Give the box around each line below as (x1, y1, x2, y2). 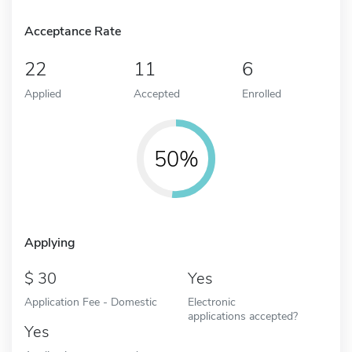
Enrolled (242, 85, 282, 101)
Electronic (188, 293, 236, 310)
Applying (24, 233, 75, 251)
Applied (24, 85, 61, 101)
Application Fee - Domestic (24, 293, 157, 310)
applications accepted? (188, 307, 298, 324)
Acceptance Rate (24, 22, 121, 40)
